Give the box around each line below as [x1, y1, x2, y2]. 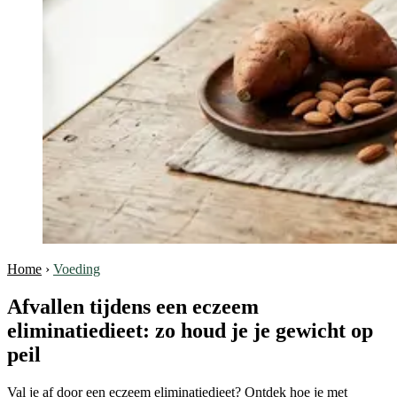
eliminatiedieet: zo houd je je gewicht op [7, 318, 373, 342]
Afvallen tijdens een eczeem [7, 294, 259, 318]
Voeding [53, 261, 100, 276]
